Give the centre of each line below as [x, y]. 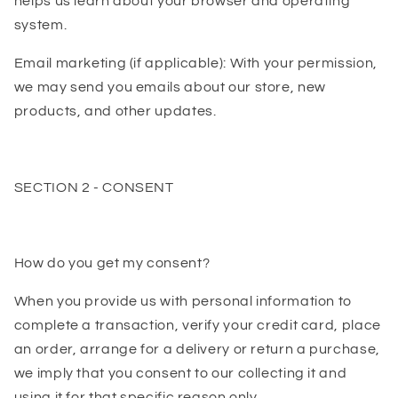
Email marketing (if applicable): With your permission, [195, 64]
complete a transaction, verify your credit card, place [197, 325]
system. [40, 25]
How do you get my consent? [112, 263]
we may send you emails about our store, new [170, 88]
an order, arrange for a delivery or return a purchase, [197, 349]
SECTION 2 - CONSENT [94, 187]
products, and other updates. [115, 111]
